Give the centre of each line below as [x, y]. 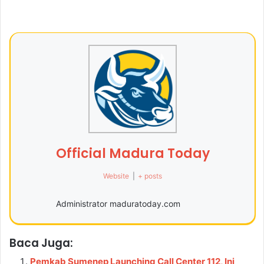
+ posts [150, 176]
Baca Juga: [41, 243]
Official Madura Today [133, 153]
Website [116, 176]
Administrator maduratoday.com [118, 203]
